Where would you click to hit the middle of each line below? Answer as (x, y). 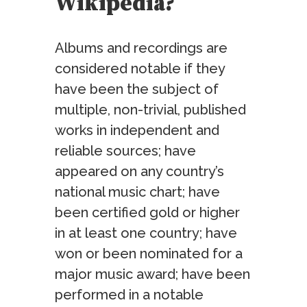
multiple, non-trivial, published (150, 110)
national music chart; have (137, 192)
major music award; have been (152, 274)
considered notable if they (140, 69)
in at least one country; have (146, 233)
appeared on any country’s (139, 172)
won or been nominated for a (149, 254)
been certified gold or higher (147, 213)
